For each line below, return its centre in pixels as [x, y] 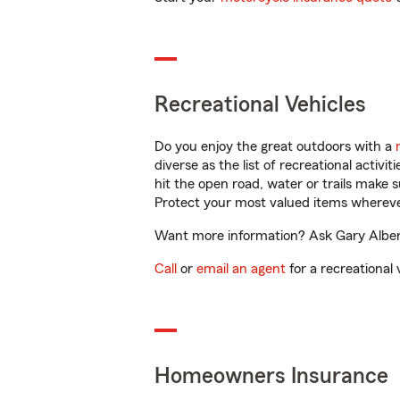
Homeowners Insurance [271, 376]
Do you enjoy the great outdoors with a [275, 146]
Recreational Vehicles [260, 105]
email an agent [241, 269]
